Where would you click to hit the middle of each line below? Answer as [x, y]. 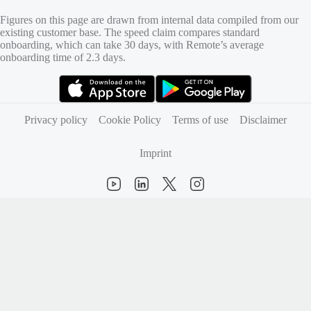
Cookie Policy [130, 120]
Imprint [155, 153]
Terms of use [200, 120]
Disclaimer [263, 120]
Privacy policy [56, 120]
